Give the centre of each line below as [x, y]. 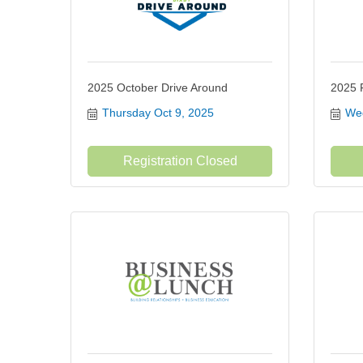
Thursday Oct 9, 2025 [158, 113]
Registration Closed [180, 161]
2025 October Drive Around [158, 88]
